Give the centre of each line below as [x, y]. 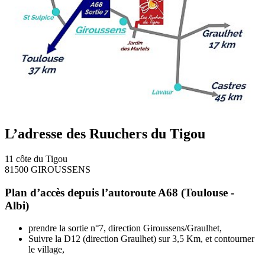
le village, [46, 250]
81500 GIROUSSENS [48, 169]
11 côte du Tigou [36, 159]
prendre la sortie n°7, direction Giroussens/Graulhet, [125, 228]
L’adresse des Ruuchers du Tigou [105, 133]
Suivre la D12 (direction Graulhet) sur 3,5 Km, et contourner [141, 239]
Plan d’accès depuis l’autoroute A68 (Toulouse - [119, 192]
